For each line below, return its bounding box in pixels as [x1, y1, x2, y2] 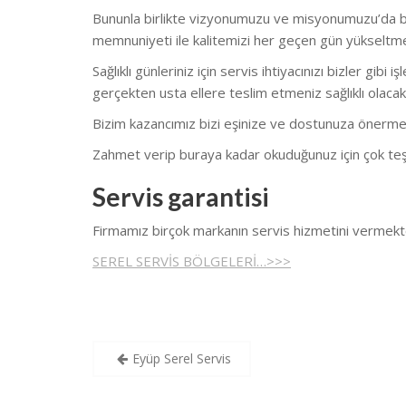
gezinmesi [92, 364, 208, 396]
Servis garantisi [92, 181, 269, 213]
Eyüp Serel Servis [132, 349, 231, 367]
